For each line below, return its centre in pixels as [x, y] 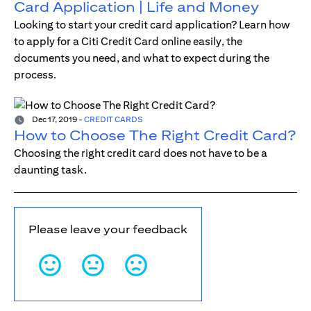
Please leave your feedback [108, 230]
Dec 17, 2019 [54, 119]
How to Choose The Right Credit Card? [155, 135]
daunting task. [50, 170]
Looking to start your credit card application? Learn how [152, 25]
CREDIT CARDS [113, 119]
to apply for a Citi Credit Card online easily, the [128, 42]
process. [35, 75]
